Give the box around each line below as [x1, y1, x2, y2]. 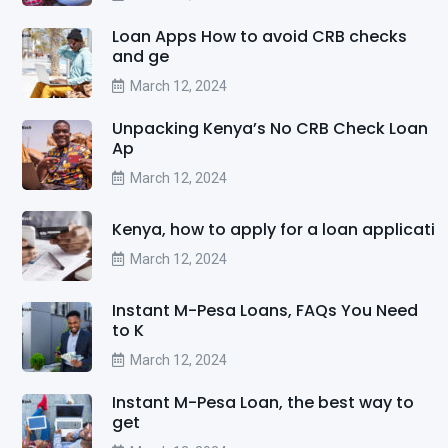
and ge [112, 44, 169, 68]
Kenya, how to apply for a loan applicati [112, 217, 435, 241]
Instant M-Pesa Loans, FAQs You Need [112, 298, 418, 322]
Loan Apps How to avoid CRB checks [112, 24, 407, 48]
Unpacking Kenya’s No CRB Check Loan [112, 116, 428, 140]
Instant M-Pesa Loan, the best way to [112, 390, 414, 414]
